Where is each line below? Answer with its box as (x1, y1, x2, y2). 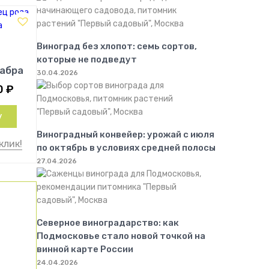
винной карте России (37, 244, 133, 255)
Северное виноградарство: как (37, 217, 179, 228)
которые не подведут (37, 54, 137, 65)
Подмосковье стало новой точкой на (37, 231, 205, 241)
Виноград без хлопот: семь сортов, (37, 41, 197, 52)
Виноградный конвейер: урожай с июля (37, 129, 214, 140)
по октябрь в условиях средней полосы (37, 142, 216, 153)
